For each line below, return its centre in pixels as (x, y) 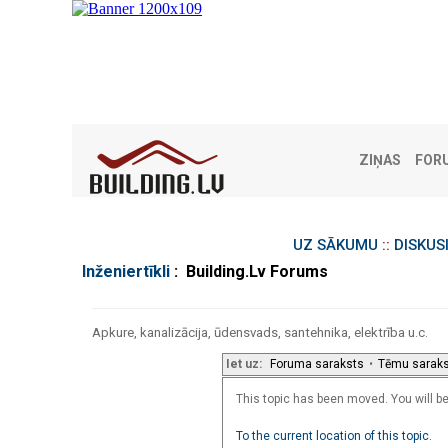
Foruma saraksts (317, 363)
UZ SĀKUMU (335, 245)
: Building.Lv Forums (249, 271)
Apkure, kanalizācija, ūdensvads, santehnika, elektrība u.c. (260, 332)
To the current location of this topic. (334, 435)
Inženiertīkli (126, 271)
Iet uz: (244, 363)
